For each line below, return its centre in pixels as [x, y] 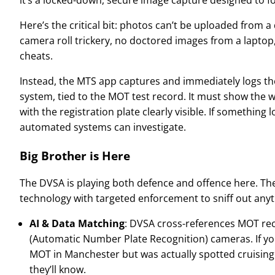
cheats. [36, 56]
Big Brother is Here [75, 155]
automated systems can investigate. [103, 127]
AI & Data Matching [77, 224]
